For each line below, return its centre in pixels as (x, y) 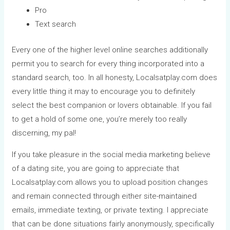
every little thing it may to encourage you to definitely (104, 91)
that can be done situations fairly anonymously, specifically (113, 224)
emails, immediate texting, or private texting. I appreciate (110, 210)
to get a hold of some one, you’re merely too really (100, 119)
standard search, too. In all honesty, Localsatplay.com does (115, 77)
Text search (56, 24)
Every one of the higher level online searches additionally (110, 50)
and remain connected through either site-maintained (104, 196)
